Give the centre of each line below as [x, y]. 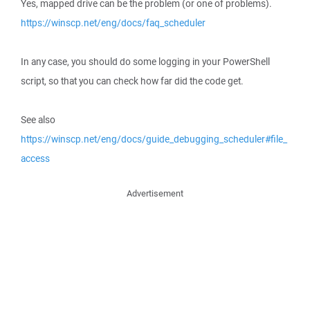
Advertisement [155, 193]
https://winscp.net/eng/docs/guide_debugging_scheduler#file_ [154, 139]
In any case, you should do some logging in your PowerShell [145, 62]
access [35, 158]
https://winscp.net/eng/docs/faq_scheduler [113, 23]
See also [38, 120]
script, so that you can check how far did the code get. [132, 81]
